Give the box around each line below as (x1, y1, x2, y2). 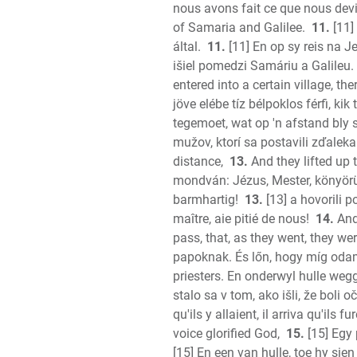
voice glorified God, (173, 326, 280, 341)
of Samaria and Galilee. (173, 20, 305, 35)
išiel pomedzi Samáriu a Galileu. (173, 58, 354, 73)
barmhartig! (173, 192, 238, 207)
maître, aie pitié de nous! (173, 211, 309, 226)
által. (173, 39, 201, 54)
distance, (173, 154, 223, 169)
